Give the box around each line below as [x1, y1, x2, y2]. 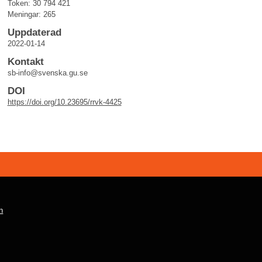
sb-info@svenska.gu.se [7, 68, 88, 77]
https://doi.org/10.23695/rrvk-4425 [7, 98, 122, 106]
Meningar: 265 [7, 10, 56, 19]
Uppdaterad [7, 27, 61, 38]
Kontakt [7, 56, 44, 67]
